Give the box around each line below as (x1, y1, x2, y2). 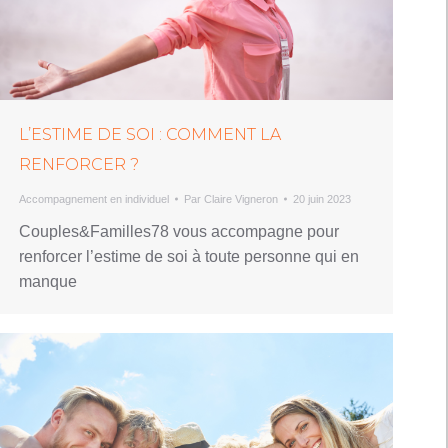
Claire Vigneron (204, 192, 278, 205)
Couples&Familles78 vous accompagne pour (19, 222, 339, 240)
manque (19, 272, 77, 290)
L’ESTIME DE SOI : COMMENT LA (19, 124, 281, 144)
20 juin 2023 (293, 192, 351, 205)
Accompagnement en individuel (19, 192, 169, 205)
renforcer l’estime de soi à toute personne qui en (19, 247, 359, 265)
